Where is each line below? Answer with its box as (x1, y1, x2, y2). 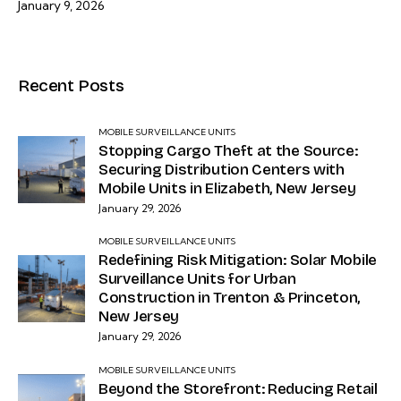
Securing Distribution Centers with (98, 159, 345, 179)
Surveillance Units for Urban (98, 269, 296, 289)
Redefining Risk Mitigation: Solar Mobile (98, 251, 377, 270)
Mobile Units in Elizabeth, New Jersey (98, 178, 356, 198)
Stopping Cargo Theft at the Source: (98, 141, 358, 160)
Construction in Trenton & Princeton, (98, 288, 361, 308)
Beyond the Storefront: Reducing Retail (98, 379, 378, 398)
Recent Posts (18, 74, 124, 96)
